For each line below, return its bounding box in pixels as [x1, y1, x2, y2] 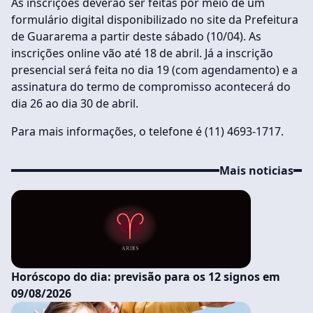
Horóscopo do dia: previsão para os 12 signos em [11, 269, 280, 284]
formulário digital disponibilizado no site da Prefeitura [11, 12, 298, 27]
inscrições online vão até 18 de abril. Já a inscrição [11, 45, 273, 61]
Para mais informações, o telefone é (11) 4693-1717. [11, 124, 284, 139]
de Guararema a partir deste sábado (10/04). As [11, 29, 261, 44]
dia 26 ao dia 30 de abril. [11, 96, 138, 111]
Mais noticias [219, 163, 293, 178]
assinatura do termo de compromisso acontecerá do [11, 79, 291, 94]
